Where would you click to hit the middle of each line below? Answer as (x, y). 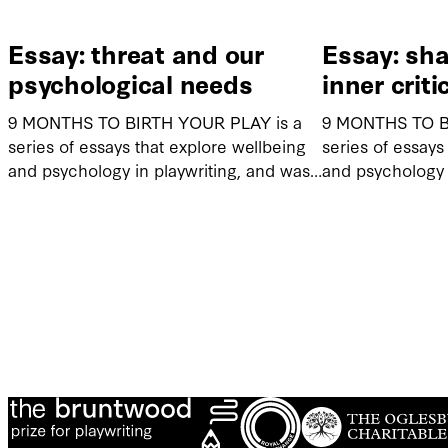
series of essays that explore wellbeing (157, 146)
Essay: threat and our (136, 53)
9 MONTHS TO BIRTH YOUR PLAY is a (155, 122)
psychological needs (130, 83)
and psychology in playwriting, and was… (165, 170)
